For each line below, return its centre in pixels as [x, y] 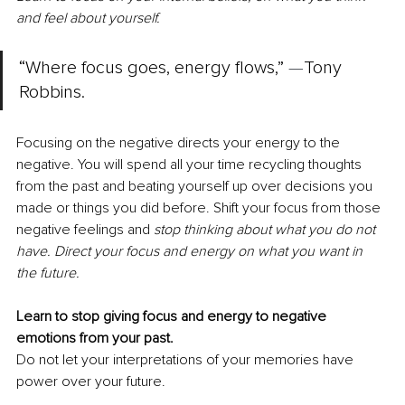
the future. [48, 273]
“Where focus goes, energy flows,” [154, 68]
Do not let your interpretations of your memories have [187, 360]
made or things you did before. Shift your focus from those [200, 208]
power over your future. [91, 382]
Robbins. [54, 93]
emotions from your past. [95, 339]
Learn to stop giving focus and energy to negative [173, 317]
